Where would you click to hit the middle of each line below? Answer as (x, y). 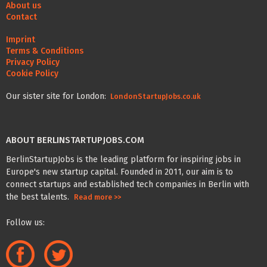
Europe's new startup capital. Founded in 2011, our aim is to (119, 172)
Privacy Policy (33, 62)
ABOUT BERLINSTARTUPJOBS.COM (75, 140)
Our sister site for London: (57, 96)
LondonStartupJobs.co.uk (155, 96)
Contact (21, 17)
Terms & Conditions (45, 51)
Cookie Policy (32, 73)
